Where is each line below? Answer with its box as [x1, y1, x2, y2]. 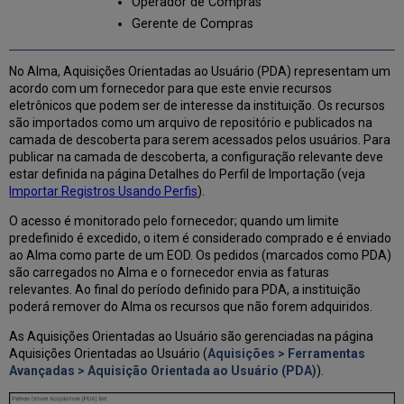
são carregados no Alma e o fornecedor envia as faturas [9, 265, 330, 280]
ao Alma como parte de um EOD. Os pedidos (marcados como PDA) [9, 248, 392, 263]
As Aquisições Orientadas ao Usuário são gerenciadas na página [9, 329, 374, 344]
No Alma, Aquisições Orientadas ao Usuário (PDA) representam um [9, 64, 391, 79]
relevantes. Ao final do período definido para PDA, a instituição [9, 282, 362, 298]
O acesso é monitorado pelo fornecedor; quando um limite [9, 214, 340, 229]
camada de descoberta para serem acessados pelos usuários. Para [9, 133, 391, 148]
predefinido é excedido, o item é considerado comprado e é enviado [9, 231, 392, 246]
